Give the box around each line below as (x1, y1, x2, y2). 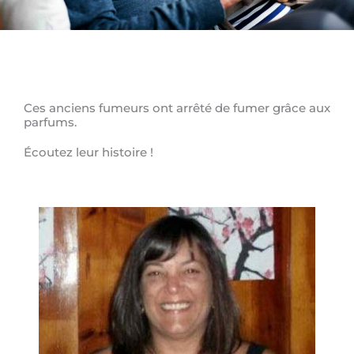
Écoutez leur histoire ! (24, 145, 153, 160)
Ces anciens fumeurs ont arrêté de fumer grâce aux (24, 100, 330, 115)
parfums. (24, 115, 77, 130)
